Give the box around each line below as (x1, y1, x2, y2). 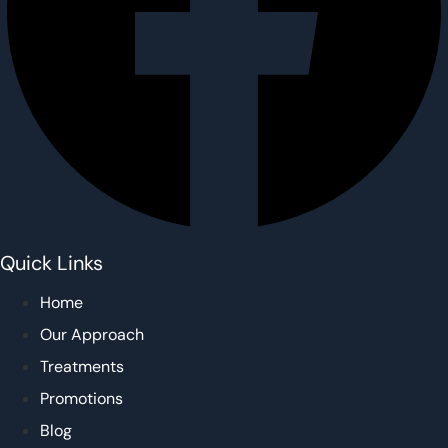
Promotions (40, 388, 123, 410)
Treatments (40, 356, 124, 378)
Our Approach (40, 324, 144, 346)
